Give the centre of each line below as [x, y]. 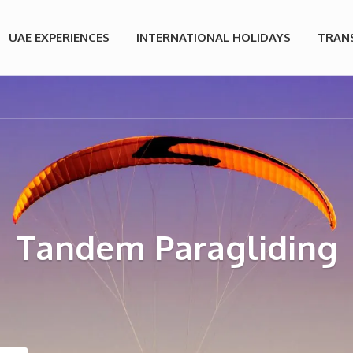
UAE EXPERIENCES [59, 37]
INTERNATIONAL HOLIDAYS [214, 37]
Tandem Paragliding [176, 247]
